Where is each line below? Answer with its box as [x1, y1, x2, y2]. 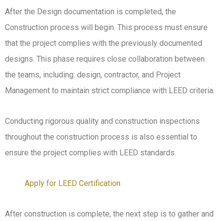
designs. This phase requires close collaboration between [5, 54, 205, 64]
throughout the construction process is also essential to [5, 132, 197, 142]
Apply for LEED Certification [25, 179, 120, 188]
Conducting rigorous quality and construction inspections [5, 116, 200, 126]
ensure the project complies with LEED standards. [5, 148, 176, 158]
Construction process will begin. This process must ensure [5, 23, 208, 33]
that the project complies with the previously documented [5, 38, 202, 48]
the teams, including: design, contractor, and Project [5, 70, 181, 80]
